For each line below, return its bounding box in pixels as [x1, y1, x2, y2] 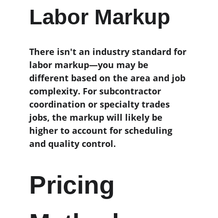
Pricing [29, 171, 122, 199]
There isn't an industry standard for [29, 46, 189, 57]
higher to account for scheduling [29, 125, 175, 136]
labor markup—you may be [29, 59, 151, 71]
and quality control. [29, 138, 118, 149]
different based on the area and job [29, 72, 188, 84]
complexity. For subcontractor [29, 85, 163, 97]
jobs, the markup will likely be [29, 111, 165, 123]
